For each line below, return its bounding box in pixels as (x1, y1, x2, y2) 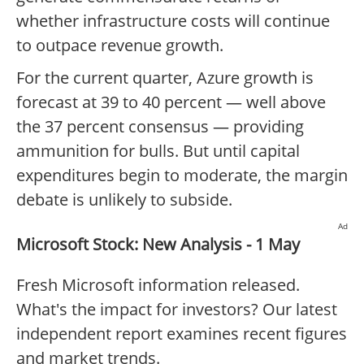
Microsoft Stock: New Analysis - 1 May (16, 233, 300, 256)
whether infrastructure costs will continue (16, 10, 330, 32)
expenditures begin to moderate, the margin (16, 164, 348, 187)
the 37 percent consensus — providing (16, 115, 304, 138)
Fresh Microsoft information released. (16, 274, 300, 297)
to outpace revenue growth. (16, 34, 223, 57)
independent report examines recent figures (16, 323, 347, 345)
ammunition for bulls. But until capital (16, 140, 300, 162)
